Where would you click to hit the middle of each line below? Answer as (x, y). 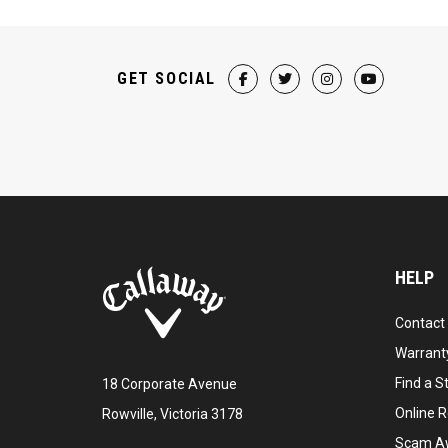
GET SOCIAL (166, 78)
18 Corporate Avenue (169, 383)
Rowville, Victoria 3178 (172, 413)
